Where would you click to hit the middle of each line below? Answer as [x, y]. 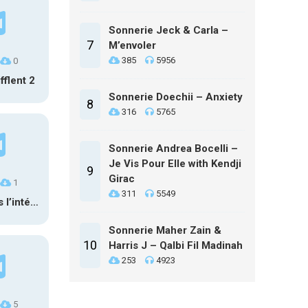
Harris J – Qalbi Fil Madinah [176, 245]
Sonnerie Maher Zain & [165, 230]
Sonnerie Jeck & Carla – [168, 30]
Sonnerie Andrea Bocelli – [173, 148]
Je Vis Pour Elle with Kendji [175, 164]
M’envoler [132, 45]
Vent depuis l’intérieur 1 [34, 202]
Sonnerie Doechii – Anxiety [176, 97]
